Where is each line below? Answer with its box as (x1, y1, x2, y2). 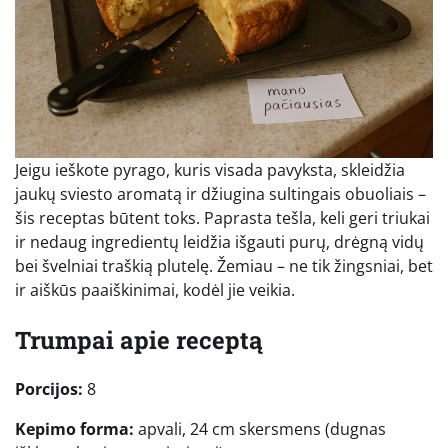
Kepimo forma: (15, 418, 134, 441)
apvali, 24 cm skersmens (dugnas (134, 418, 386, 441)
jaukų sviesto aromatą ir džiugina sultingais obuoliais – (15, 182, 426, 205)
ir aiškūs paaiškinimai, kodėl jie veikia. (15, 278, 295, 301)
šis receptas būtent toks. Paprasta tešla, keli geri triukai (15, 206, 430, 229)
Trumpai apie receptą (15, 323, 263, 356)
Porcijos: (15, 378, 83, 401)
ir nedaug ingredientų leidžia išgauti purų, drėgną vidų (15, 230, 424, 253)
